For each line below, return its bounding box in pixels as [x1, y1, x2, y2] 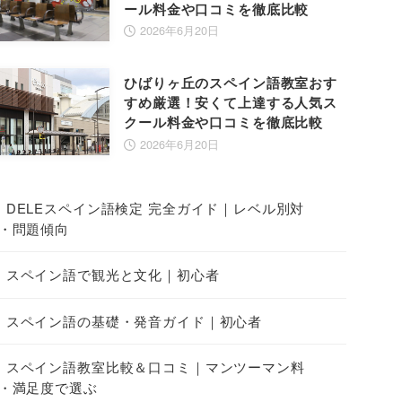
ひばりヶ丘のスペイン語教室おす [124, 73, 337, 93]
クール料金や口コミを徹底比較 [124, 112, 324, 133]
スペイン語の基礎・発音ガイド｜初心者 [5, 310, 263, 330]
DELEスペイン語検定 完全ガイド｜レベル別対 [5, 198, 305, 218]
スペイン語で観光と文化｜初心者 [5, 264, 220, 284]
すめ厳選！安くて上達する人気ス [124, 92, 337, 113]
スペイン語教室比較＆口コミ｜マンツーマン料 [5, 357, 305, 377]
